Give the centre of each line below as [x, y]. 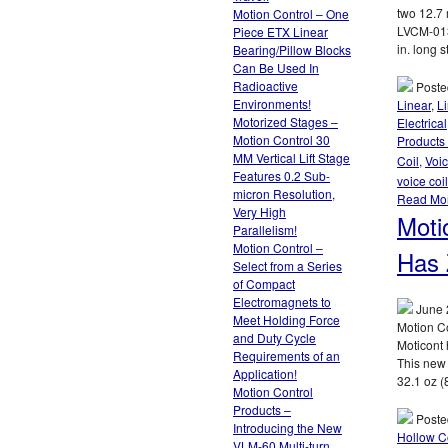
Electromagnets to [282, 301]
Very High [259, 211]
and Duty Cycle [274, 337]
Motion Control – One [291, 13]
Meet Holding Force [286, 319]
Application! [265, 373]
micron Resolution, [284, 193]
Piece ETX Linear [280, 31]
